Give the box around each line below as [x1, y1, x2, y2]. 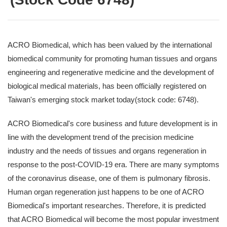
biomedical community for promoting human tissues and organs [8, 54, 217, 63]
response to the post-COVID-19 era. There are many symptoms [8, 160, 219, 169]
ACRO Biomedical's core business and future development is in [8, 119, 217, 128]
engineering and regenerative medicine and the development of [8, 68, 214, 77]
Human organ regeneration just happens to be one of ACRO [8, 187, 204, 196]
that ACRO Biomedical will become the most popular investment [8, 215, 219, 223]
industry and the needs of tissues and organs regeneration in [8, 146, 206, 155]
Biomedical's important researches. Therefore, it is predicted [8, 201, 206, 210]
